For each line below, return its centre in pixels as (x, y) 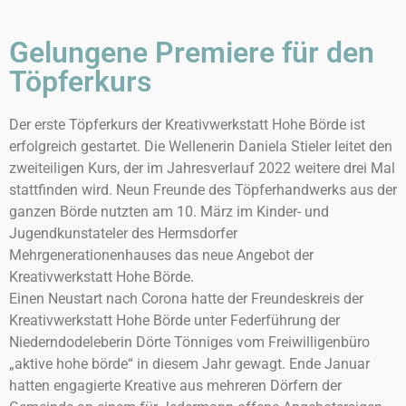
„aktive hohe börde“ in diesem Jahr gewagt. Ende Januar (189, 364)
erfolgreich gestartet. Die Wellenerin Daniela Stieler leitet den (201, 146)
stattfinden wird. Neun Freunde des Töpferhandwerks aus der (203, 190)
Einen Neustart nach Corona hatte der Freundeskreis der (186, 299)
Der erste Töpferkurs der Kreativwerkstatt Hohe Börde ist (187, 125)
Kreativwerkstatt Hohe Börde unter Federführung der (174, 320)
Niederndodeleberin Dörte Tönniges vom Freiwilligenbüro (189, 342)
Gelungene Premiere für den (192, 53)
